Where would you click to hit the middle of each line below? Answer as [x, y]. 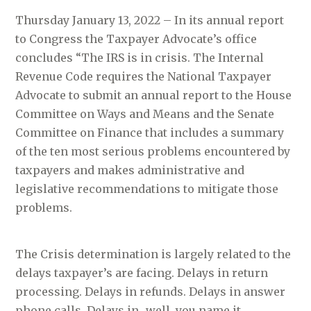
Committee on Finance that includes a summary [150, 132]
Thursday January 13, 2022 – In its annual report [150, 20]
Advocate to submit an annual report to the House [154, 95]
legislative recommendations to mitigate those [147, 188]
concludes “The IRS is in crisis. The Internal [140, 57]
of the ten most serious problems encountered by [153, 151]
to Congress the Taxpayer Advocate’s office [136, 39]
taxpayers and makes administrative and [130, 170]
